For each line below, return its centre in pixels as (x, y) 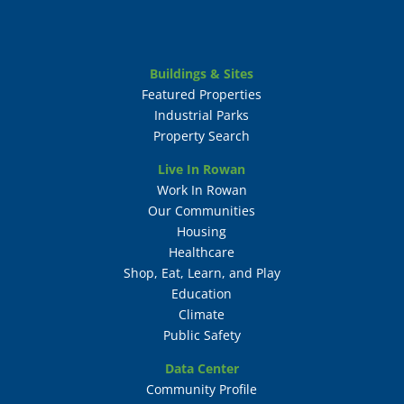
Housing (202, 232)
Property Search (202, 136)
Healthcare (202, 252)
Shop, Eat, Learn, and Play (202, 273)
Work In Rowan (202, 190)
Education (202, 294)
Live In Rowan (202, 170)
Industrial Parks (202, 115)
